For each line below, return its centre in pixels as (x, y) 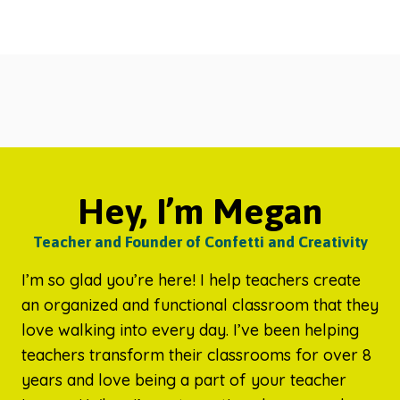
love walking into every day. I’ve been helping (190, 330)
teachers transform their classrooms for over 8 (196, 355)
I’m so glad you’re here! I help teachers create (191, 280)
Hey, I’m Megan (200, 211)
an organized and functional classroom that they (200, 305)
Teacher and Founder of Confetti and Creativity (200, 242)
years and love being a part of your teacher (184, 380)
